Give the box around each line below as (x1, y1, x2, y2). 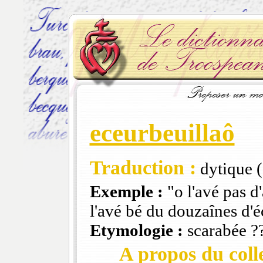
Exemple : (89, 182, 163, 201)
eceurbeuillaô (89, 119, 235, 147)
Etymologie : (89, 221, 183, 240)
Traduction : (89, 157, 196, 179)
